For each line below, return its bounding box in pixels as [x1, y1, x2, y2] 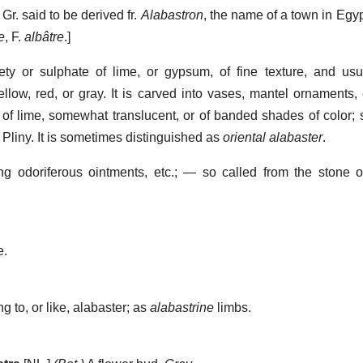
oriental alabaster [223, 130, 322, 145]
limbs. [214, 301, 251, 315]
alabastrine [150, 301, 214, 315]
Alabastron [140, 8, 203, 23]
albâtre [24, 30, 64, 45]
